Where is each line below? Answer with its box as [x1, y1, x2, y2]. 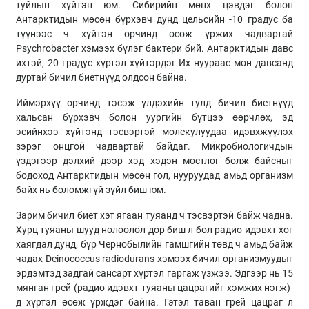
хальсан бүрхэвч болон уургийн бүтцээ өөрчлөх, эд [16, 112, 293, 123]
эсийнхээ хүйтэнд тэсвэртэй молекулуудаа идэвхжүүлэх [16, 126, 293, 138]
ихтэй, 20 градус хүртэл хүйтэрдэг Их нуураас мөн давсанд [16, 57, 293, 69]
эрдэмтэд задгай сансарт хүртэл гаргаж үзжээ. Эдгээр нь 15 [16, 268, 293, 279]
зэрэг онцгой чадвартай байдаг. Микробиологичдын [16, 141, 293, 152]
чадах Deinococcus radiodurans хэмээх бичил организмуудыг [16, 253, 293, 265]
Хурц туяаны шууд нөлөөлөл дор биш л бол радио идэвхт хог [16, 224, 293, 236]
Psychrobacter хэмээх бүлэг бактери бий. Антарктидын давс [16, 43, 293, 54]
